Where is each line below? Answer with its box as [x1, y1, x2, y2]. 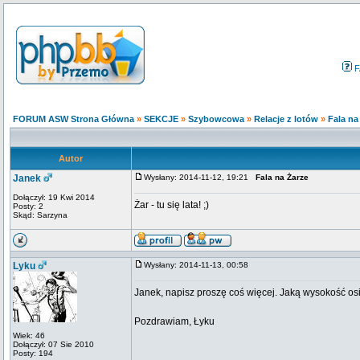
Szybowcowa [188, 114, 244, 124]
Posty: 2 [13, 202, 43, 211]
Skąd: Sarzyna [13, 211, 67, 219]
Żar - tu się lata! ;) [134, 199, 209, 211]
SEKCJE [144, 114, 178, 124]
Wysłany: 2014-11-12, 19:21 [144, 173, 256, 182]
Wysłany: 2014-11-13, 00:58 [144, 260, 256, 269]
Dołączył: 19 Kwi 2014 [13, 193, 95, 202]
